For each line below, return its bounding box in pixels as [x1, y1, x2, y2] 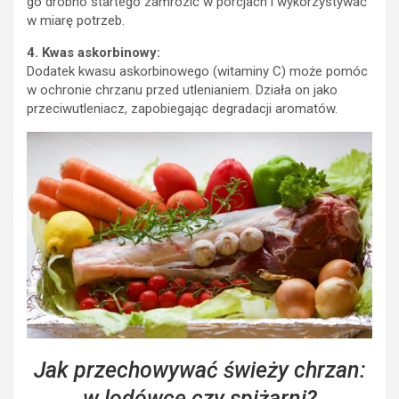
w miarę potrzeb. [27, 12, 125, 28]
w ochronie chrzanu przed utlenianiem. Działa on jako [27, 81, 338, 98]
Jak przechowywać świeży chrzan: [33, 357, 366, 384]
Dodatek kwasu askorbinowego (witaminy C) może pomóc [27, 62, 368, 79]
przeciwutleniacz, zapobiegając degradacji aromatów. [27, 100, 338, 117]
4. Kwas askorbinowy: [27, 44, 160, 61]
